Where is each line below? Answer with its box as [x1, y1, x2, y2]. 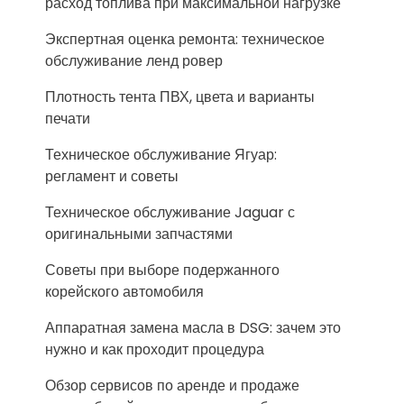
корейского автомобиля [45, 281, 204, 303]
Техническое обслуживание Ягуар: [45, 144, 277, 166]
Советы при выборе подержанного [45, 260, 280, 281]
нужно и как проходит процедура [45, 339, 264, 361]
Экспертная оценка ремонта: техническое [45, 29, 325, 50]
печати [45, 108, 90, 130]
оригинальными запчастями [45, 224, 233, 245]
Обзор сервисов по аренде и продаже [45, 375, 299, 397]
